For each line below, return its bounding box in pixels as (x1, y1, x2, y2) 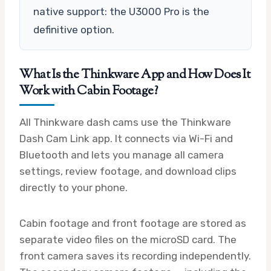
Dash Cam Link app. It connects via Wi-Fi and (19, 132, 233, 145)
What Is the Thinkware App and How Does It (19, 65, 250, 84)
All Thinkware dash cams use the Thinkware (19, 116, 231, 128)
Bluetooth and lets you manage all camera (19, 148, 224, 161)
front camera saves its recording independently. (19, 249, 251, 262)
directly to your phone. (19, 181, 128, 194)
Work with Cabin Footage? (19, 82, 158, 100)
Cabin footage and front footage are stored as (19, 217, 246, 229)
